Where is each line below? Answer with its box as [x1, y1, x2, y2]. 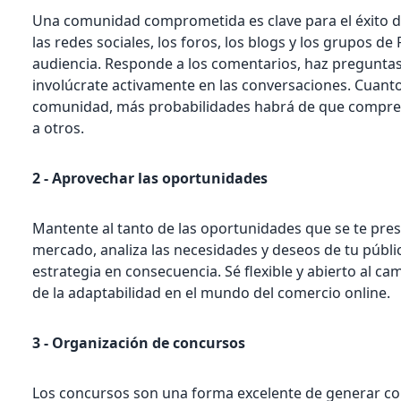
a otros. [32, 117, 85, 138]
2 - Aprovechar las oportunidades [32, 167, 269, 188]
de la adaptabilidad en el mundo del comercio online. [32, 282, 391, 303]
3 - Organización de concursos [32, 332, 246, 353]
